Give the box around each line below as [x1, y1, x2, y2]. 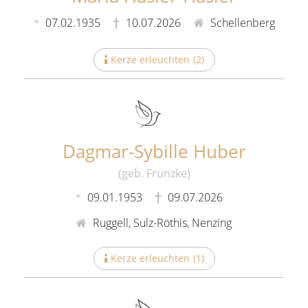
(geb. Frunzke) [118, 166, 190, 181]
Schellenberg [207, 15, 275, 31]
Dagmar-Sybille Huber [62, 139, 246, 164]
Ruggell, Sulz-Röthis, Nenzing [90, 214, 232, 230]
